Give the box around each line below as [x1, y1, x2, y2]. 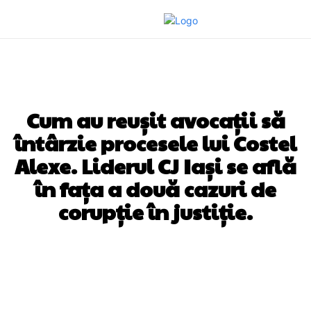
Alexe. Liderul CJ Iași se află [15, 151, 296, 180]
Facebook [47, 253, 88, 263]
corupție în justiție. [58, 197, 253, 226]
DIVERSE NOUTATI [112, 85, 199, 94]
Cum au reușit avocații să [26, 106, 285, 134]
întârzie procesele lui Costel [15, 128, 296, 157]
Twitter [145, 253, 174, 263]
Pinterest [226, 253, 262, 263]
